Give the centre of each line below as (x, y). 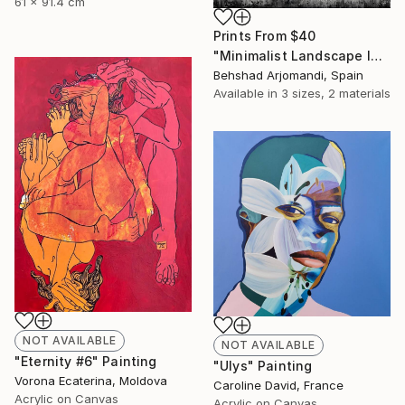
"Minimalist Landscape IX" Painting (376, 56)
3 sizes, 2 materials (336, 94)
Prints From (252, 36)
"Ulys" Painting (263, 365)
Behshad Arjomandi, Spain (288, 75)
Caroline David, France (278, 385)
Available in (247, 94)
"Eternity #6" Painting (86, 362)
